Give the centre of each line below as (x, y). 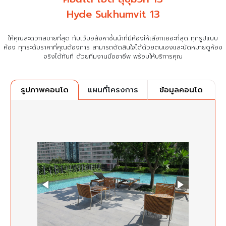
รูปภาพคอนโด (45, 90)
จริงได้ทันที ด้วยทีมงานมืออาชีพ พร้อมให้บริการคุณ (113, 56)
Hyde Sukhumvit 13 (113, 14)
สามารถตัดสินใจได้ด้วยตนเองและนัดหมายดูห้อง (157, 47)
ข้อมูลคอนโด (181, 90)
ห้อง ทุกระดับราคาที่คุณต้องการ (48, 47)
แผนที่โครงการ (113, 90)
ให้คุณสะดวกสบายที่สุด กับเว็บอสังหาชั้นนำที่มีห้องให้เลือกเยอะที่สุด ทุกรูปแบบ (113, 38)
